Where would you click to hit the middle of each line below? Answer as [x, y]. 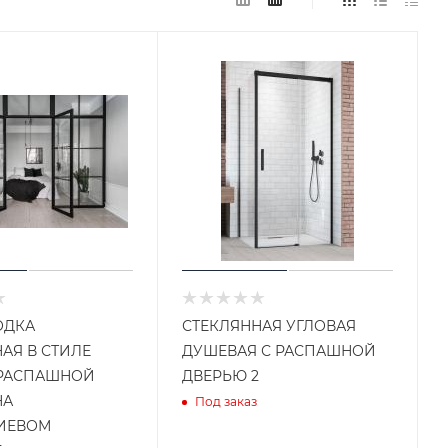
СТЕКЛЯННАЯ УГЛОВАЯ [269, 325]
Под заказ [226, 402]
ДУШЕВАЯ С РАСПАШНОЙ [279, 350]
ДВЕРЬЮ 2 [221, 375]
